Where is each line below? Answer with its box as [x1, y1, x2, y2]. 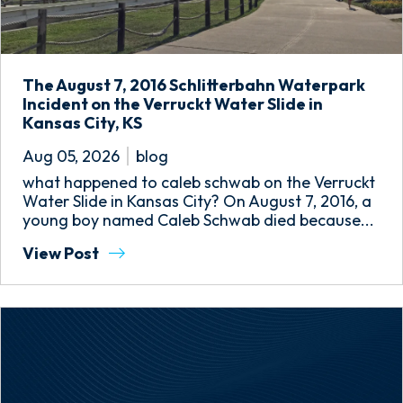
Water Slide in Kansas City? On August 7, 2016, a [22, 191, 372, 211]
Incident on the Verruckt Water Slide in [22, 94, 323, 114]
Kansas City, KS [22, 112, 142, 133]
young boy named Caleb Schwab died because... [22, 210, 374, 230]
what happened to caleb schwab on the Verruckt [22, 172, 375, 193]
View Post [22, 243, 102, 264]
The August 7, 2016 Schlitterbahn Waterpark [22, 75, 365, 95]
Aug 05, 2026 [22, 146, 120, 166]
